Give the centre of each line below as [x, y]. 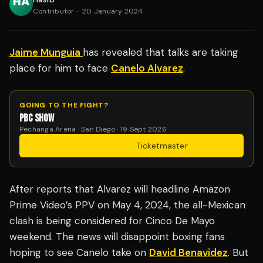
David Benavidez [188, 253]
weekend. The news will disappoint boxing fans [117, 237]
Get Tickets [109, 146]
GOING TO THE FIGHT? [64, 105]
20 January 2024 [113, 11]
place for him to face [60, 68]
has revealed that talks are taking [161, 53]
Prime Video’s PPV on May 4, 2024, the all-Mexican [127, 205]
